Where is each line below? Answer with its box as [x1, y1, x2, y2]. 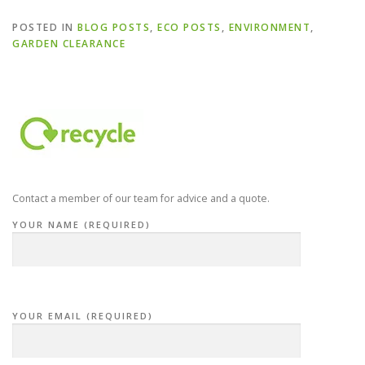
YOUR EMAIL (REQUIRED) [12, 309, 153, 322]
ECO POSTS [157, 20, 222, 34]
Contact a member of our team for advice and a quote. [12, 191, 270, 205]
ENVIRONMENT [228, 20, 310, 34]
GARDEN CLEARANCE [12, 36, 125, 51]
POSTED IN [12, 20, 77, 34]
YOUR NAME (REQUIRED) [12, 218, 151, 231]
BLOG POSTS [77, 20, 150, 34]
